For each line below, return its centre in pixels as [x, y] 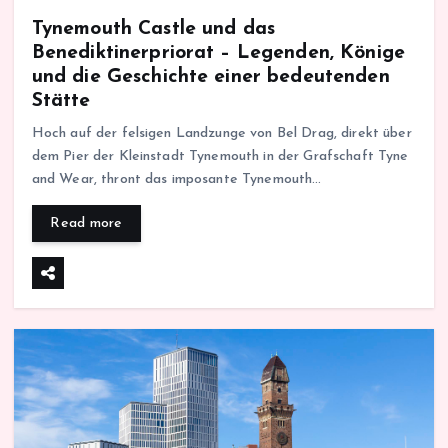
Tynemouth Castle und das [153, 29]
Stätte [61, 101]
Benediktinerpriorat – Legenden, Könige [218, 53]
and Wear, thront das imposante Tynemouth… [176, 180]
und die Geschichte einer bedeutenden [210, 77]
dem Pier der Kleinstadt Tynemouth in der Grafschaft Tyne [220, 157]
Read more [86, 224]
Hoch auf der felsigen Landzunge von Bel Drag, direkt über [221, 134]
